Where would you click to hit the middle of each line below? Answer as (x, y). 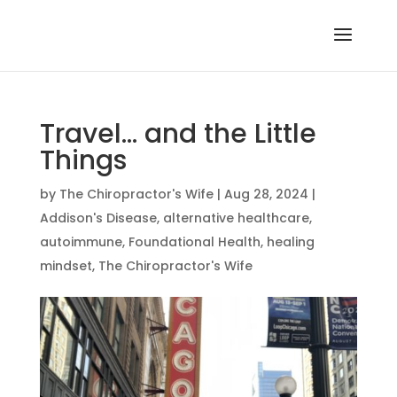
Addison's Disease (98, 218)
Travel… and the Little (178, 134)
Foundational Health (194, 242)
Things (83, 160)
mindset (66, 266)
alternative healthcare (236, 218)
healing (290, 242)
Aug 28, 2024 (266, 194)
